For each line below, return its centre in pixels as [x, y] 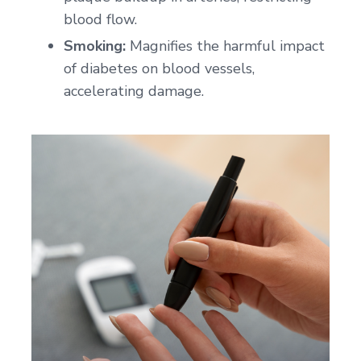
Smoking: [95, 46]
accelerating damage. [134, 91]
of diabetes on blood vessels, [159, 69]
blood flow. [100, 20]
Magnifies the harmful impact [225, 46]
